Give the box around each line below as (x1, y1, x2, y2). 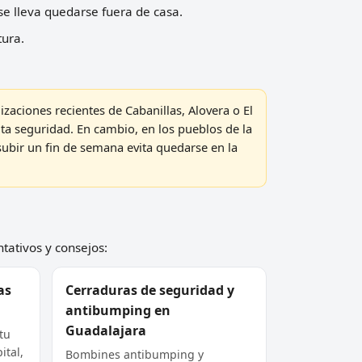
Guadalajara (65, 321, 146, 339)
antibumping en (65, 301, 170, 319)
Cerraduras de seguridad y (65, 280, 234, 299)
